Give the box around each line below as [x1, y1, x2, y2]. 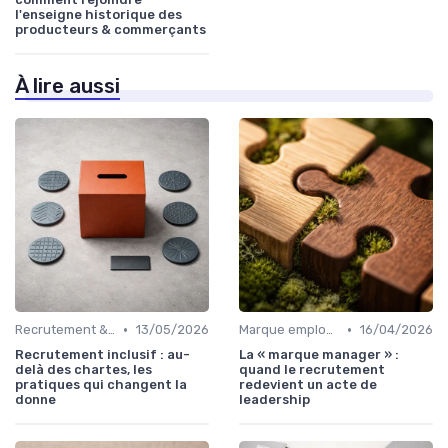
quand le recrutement [239, 362, 385, 378]
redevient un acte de [239, 377, 377, 393]
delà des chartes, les [15, 362, 152, 378]
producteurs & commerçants [15, 22, 206, 38]
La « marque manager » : [239, 347, 399, 363]
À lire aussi [15, 74, 120, 99]
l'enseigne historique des [15, 7, 182, 23]
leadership [239, 392, 310, 408]
